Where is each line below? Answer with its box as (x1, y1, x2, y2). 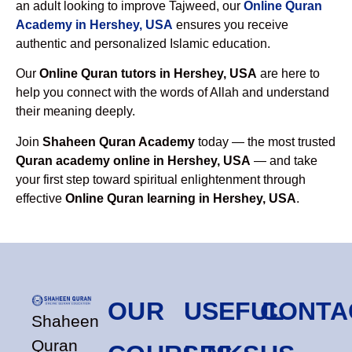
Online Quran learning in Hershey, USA (65, 191, 296, 205)
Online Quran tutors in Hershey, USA (39, 67, 257, 81)
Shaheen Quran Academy (42, 134, 195, 148)
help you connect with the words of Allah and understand (16, 86, 329, 100)
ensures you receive (173, 17, 288, 31)
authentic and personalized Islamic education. (16, 36, 270, 50)
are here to (257, 67, 320, 81)
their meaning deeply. (16, 104, 135, 119)
